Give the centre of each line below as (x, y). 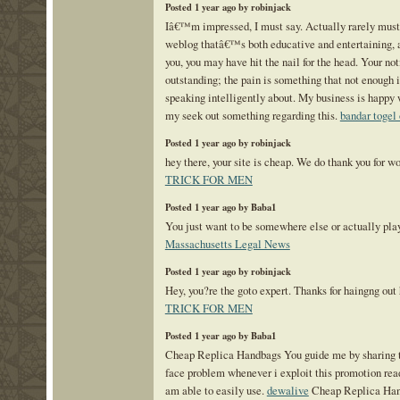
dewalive (287, 390)
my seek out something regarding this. (252, 116)
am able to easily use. (216, 390)
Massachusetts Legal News (227, 243)
